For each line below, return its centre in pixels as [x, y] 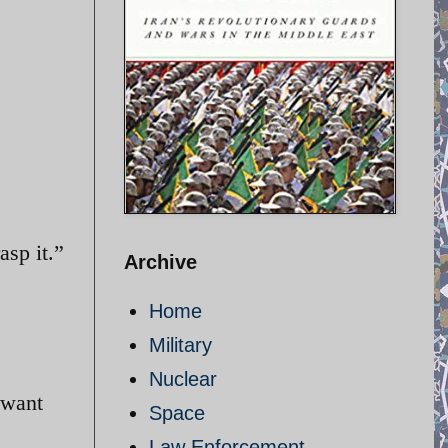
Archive [160, 262]
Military [180, 345]
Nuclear [183, 379]
